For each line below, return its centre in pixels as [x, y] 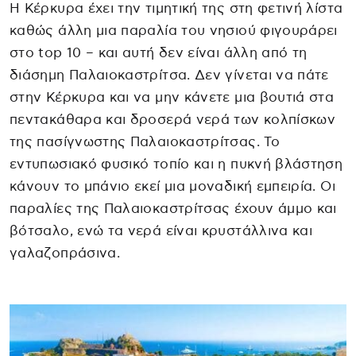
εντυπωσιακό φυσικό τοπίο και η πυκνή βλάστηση [176, 164]
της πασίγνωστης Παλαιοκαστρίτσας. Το [145, 142]
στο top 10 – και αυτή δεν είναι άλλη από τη [159, 53]
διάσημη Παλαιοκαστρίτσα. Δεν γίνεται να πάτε [169, 75]
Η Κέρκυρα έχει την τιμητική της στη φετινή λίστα [176, 9]
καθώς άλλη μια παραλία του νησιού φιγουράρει [174, 31]
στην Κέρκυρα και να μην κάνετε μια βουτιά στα [172, 98]
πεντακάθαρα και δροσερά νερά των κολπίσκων [173, 120]
